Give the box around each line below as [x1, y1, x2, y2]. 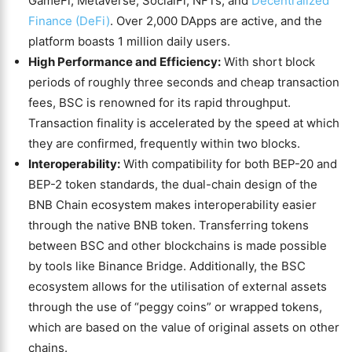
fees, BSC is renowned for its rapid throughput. [28, 95, 291, 110]
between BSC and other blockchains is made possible [28, 238, 327, 253]
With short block [221, 54, 315, 69]
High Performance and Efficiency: [28, 54, 221, 69]
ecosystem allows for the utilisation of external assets [28, 279, 327, 294]
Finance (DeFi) [28, 13, 110, 28]
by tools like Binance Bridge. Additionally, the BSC [28, 258, 306, 273]
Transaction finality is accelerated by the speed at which [28, 115, 339, 130]
